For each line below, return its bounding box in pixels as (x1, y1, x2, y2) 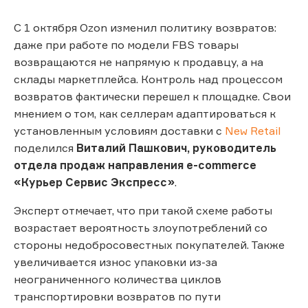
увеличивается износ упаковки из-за (14, 254, 217, 269)
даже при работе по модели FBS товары (14, 37, 239, 52)
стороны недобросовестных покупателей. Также (14, 237, 285, 252)
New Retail (222, 123, 280, 137)
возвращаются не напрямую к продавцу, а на (14, 54, 263, 69)
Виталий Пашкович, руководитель (76, 140, 276, 155)
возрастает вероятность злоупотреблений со (14, 220, 267, 234)
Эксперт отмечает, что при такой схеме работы (14, 203, 272, 217)
